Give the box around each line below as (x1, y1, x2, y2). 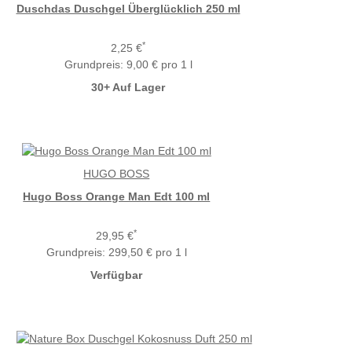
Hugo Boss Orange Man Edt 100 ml (23, 190, 211, 203)
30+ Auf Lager (91, 81, 165, 94)
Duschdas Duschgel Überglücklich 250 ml (16, 2, 240, 16)
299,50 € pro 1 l (108, 246, 187, 259)
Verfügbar (90, 269, 143, 282)
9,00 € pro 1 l (126, 58, 192, 71)
